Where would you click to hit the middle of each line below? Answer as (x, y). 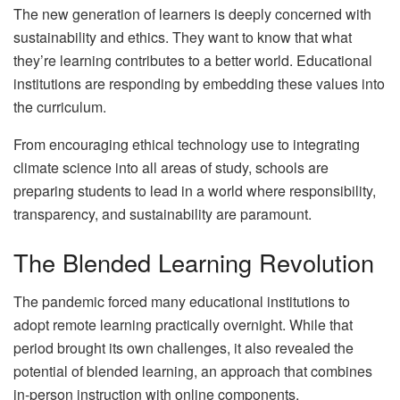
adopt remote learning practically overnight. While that (183, 325)
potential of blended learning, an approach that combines (193, 371)
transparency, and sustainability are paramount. (162, 214)
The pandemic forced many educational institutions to (182, 302)
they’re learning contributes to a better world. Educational (193, 61)
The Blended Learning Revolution (194, 262)
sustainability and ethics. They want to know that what (183, 37)
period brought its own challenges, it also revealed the (183, 348)
